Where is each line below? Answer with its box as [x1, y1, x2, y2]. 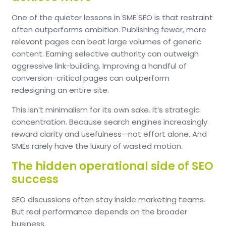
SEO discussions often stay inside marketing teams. [12, 194, 205, 205]
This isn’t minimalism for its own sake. [12, 104, 152, 115]
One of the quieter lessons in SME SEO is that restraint [12, 12, 213, 23]
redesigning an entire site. [12, 84, 109, 95]
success [12, 171, 59, 187]
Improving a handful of [102, 60, 187, 71]
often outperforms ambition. [12, 24, 122, 35]
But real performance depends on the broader [12, 206, 187, 217]
